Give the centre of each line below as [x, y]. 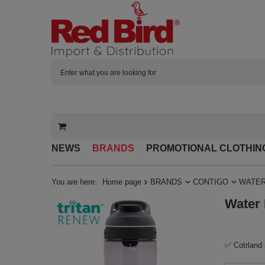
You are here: [75, 182]
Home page [122, 182]
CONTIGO [211, 182]
